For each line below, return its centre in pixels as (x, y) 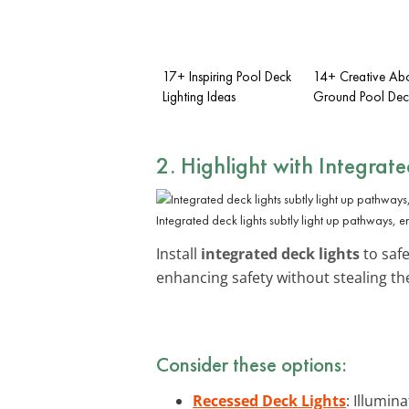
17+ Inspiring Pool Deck (227, 76)
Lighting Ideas (199, 96)
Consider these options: (252, 364)
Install (178, 253)
